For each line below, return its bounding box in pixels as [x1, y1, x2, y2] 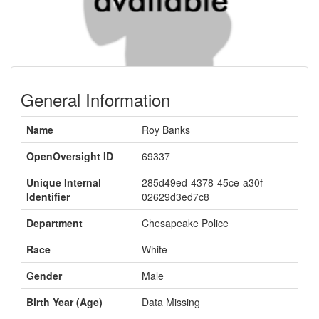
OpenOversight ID [26, 149, 113, 163]
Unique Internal [26, 175, 101, 189]
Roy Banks [142, 122, 190, 137]
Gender [26, 268, 62, 283]
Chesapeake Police [142, 216, 229, 230]
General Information [21, 87, 170, 112]
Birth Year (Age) [26, 295, 103, 309]
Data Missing [142, 295, 200, 309]
